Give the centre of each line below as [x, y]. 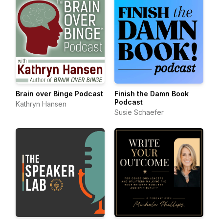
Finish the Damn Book [152, 94]
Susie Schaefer [139, 112]
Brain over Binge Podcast [59, 94]
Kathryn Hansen [41, 104]
